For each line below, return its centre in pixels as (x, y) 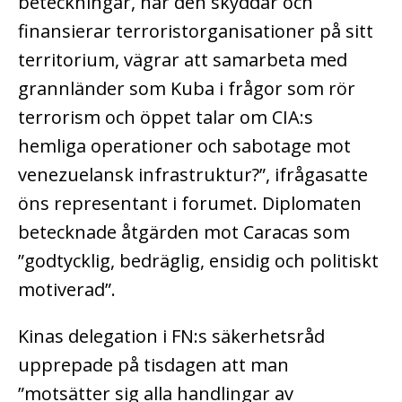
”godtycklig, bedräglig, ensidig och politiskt (198, 260)
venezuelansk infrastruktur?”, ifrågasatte (193, 174)
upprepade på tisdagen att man (153, 364)
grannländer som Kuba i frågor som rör (187, 88)
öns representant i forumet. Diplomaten (190, 203)
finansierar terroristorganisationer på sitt (196, 31)
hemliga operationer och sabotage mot (184, 145)
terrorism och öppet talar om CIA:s (166, 117)
